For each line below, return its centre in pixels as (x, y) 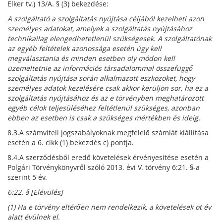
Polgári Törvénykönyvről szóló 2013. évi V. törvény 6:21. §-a (104, 167)
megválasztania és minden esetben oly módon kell (91, 58)
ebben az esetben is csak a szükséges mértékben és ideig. (104, 118)
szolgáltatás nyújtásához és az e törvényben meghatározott (106, 98)
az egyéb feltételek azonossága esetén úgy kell (84, 48)
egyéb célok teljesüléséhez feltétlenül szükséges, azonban (104, 108)
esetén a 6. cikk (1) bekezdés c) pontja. (71, 142)
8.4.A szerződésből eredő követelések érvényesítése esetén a (108, 157)
